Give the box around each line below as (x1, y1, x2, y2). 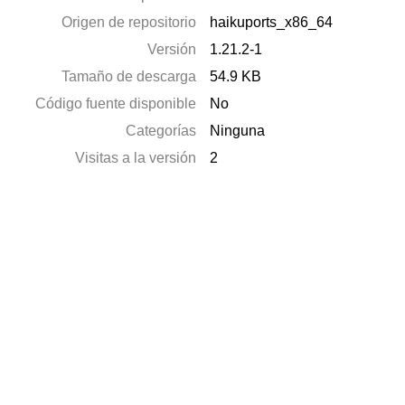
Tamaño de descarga (61, 69, 197, 84)
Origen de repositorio (61, 14, 197, 30)
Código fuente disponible (35, 96, 197, 111)
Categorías (126, 123, 197, 138)
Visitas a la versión (75, 150, 197, 165)
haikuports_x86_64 (210, 14, 334, 30)
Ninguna (210, 123, 266, 138)
